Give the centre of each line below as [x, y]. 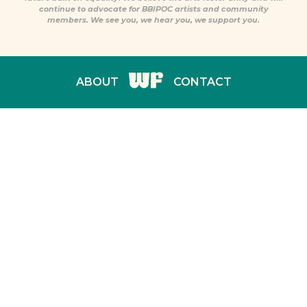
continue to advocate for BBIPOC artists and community [153, 9]
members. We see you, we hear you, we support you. [153, 20]
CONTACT [202, 82]
